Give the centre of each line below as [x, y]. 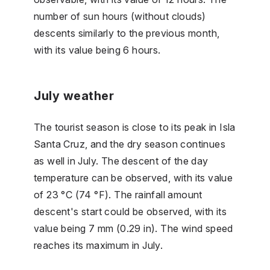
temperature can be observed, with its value [133, 177]
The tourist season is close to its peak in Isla [135, 127]
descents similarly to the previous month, [127, 33]
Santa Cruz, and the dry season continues [130, 144]
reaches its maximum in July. [99, 245]
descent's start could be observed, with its [130, 211]
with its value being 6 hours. [97, 50]
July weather [74, 96]
